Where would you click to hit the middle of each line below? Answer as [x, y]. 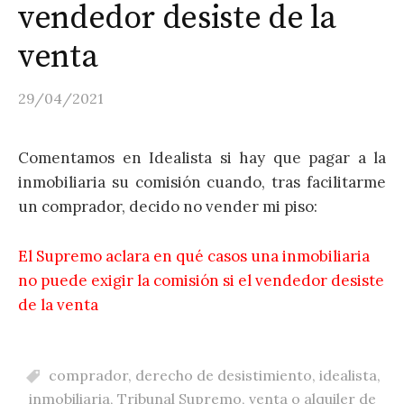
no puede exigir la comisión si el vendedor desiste [201, 280]
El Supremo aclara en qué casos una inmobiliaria [194, 256]
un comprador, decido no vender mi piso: [168, 207]
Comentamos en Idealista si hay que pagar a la [202, 158]
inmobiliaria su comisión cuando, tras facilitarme [202, 183]
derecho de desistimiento [224, 375]
